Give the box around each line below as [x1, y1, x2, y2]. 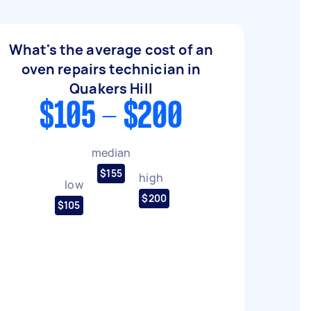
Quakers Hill [69, 79, 153, 98]
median [91, 144, 131, 160]
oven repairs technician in [21, 60, 201, 78]
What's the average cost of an [8, 40, 214, 59]
